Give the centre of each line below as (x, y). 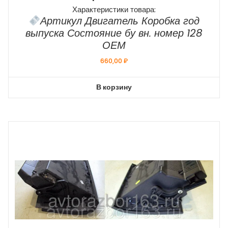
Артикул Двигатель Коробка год (120, 21)
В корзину (114, 87)
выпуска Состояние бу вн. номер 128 (114, 33)
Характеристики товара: (114, 9)
